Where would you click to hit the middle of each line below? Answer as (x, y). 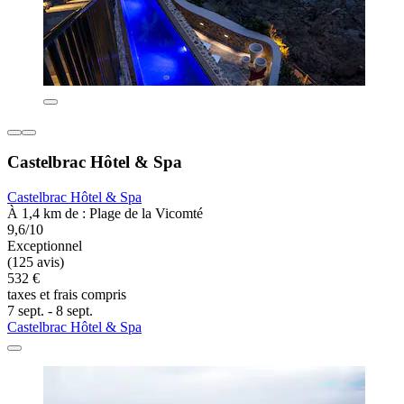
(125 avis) (36, 262)
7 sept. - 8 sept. (50, 311)
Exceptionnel (45, 246)
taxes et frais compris (67, 295)
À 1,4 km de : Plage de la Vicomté (105, 214)
